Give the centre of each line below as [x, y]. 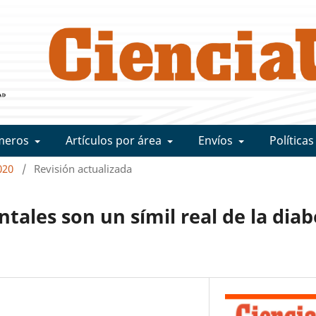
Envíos [217, 141]
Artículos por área [115, 141]
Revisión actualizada [83, 169]
